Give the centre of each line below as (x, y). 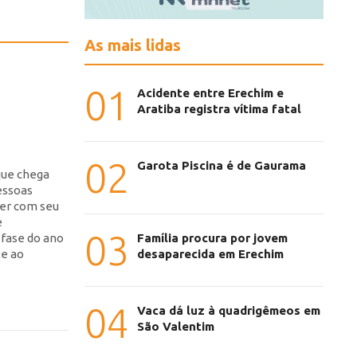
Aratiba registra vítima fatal (219, 109)
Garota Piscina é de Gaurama (222, 166)
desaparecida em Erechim (210, 254)
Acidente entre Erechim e (210, 93)
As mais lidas (133, 45)
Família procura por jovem (212, 238)
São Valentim (176, 327)
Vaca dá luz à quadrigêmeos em (229, 311)
